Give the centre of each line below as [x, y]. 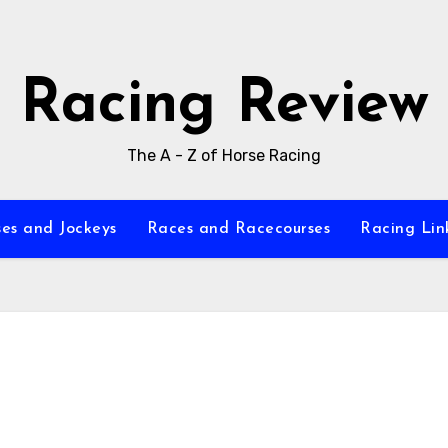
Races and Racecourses [238, 229]
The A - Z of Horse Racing [224, 155]
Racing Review [224, 106]
